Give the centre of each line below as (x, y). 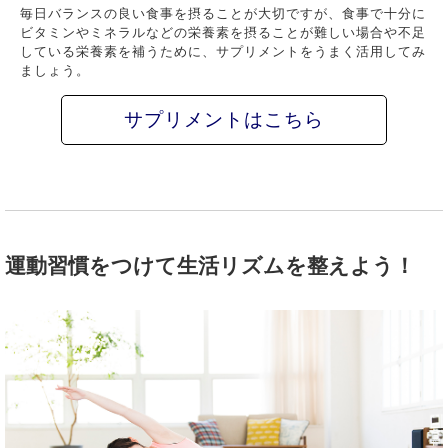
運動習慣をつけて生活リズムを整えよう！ (210, 265)
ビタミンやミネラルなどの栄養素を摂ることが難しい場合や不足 (223, 32)
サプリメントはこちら (224, 119)
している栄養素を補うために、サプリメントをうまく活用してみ (223, 51)
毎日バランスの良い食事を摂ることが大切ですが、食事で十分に (223, 13)
